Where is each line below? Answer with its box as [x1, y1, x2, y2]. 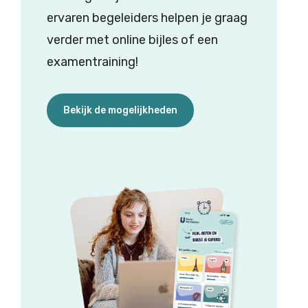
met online [82, 32, 148, 48]
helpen [160, 10, 199, 26]
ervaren [46, 10, 89, 26]
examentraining [46, 54, 135, 70]
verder [46, 32, 83, 48]
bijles [148, 32, 178, 48]
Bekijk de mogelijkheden [63, 104, 177, 117]
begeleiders [91, 10, 158, 26]
